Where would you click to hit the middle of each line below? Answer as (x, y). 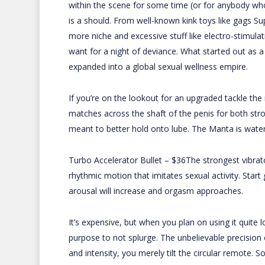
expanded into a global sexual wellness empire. (158, 67)
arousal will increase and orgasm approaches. (156, 191)
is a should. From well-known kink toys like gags (161, 20)
